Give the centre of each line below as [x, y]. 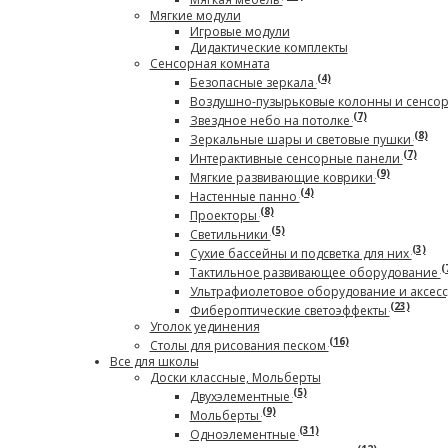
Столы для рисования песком [239, 345]
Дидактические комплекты [268, 47]
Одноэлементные [244, 434]
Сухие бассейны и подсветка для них [300, 253]
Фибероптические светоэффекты [289, 310]
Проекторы [224, 215]
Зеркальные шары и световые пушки [301, 139]
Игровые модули [239, 31]
